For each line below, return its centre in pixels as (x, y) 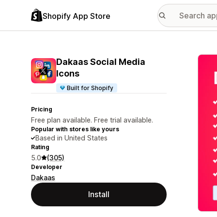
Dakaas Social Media (101, 62)
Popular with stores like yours (75, 129)
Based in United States (71, 138)
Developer (47, 167)
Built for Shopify (90, 88)
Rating (40, 147)
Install (99, 194)
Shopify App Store (77, 16)
